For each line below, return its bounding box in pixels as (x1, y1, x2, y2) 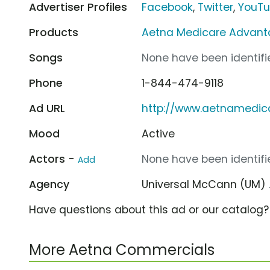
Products (29, 25, 78, 40)
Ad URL (29, 101, 65, 116)
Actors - (29, 151, 78, 166)
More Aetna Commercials (29, 239, 215, 260)
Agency (29, 177, 69, 192)
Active (142, 126, 175, 141)
